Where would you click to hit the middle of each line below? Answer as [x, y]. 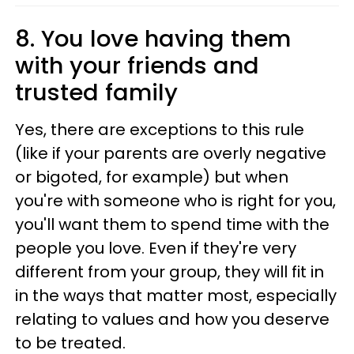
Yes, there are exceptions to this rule [160, 130]
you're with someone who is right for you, [175, 201]
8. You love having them [153, 39]
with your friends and [137, 66]
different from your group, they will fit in [169, 272]
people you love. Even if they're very [156, 248]
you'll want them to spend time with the [172, 224]
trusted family [100, 92]
